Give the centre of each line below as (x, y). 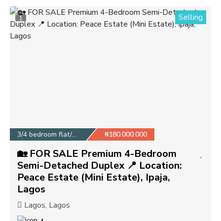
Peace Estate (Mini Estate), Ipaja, (94, 177)
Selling (191, 17)
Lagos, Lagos (46, 205)
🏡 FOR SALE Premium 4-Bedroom (97, 153)
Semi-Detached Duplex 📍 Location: (100, 165)
